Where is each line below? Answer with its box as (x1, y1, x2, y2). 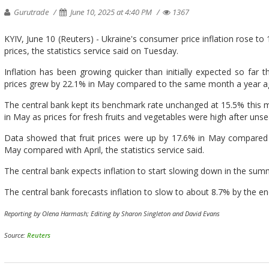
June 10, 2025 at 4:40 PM (70, 7, 152, 17)
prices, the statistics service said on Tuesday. (4, 45, 178, 56)
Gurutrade (12, 7, 49, 17)
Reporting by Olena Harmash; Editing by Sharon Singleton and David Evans (4, 209, 220, 218)
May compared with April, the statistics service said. (4, 144, 204, 156)
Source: (4, 231, 27, 240)
